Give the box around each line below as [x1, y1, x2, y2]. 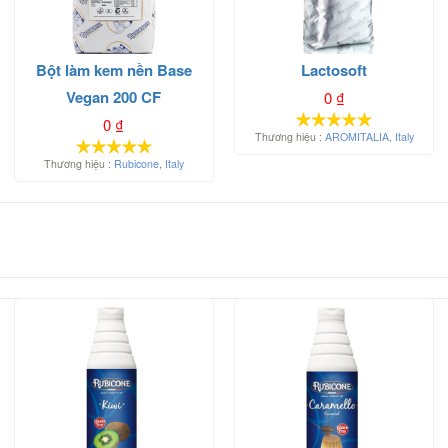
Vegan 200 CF [66, 86, 162, 109]
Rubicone [113, 156, 159, 172]
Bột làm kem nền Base [35, 59, 192, 82]
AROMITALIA [324, 129, 389, 145]
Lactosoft [301, 59, 368, 82]
